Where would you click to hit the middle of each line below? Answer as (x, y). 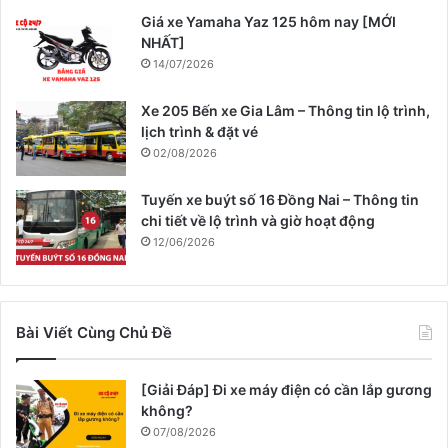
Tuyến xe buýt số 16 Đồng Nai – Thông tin (280, 200)
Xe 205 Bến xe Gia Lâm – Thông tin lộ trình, (285, 111)
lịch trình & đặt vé (199, 132)
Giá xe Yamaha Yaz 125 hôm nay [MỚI (268, 22)
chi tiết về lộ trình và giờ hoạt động (258, 221)
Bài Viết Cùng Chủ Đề (94, 333)
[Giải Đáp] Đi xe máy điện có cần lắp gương (286, 390)
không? (167, 411)
